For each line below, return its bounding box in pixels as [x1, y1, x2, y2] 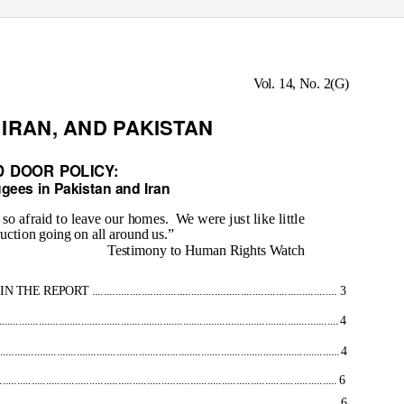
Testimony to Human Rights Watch [107, 242, 305, 259]
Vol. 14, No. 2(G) [252, 75, 350, 91]
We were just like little [175, 211, 305, 227]
